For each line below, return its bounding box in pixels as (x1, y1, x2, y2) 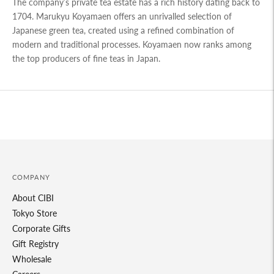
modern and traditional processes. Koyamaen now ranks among (12, 39, 251, 50)
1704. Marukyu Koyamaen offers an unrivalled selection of (12, 11, 232, 22)
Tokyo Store (12, 208, 57, 219)
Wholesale (12, 254, 51, 265)
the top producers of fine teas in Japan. (12, 53, 160, 64)
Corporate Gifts (12, 223, 70, 234)
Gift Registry (12, 239, 59, 250)
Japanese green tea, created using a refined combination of (12, 25, 234, 36)
